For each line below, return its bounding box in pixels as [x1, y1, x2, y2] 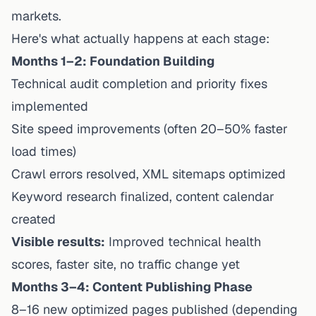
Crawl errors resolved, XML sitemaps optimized [11, 165, 286, 182]
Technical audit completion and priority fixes [11, 75, 267, 92]
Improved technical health [105, 233, 261, 250]
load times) [11, 142, 76, 159]
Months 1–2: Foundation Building [11, 52, 214, 69]
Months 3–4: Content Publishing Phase [11, 278, 253, 295]
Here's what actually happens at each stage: [11, 30, 269, 47]
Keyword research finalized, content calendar [11, 188, 274, 205]
